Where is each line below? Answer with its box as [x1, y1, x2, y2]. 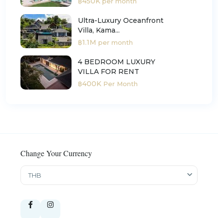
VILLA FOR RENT [78, 67, 139, 76]
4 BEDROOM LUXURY [78, 57, 155, 66]
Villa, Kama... [78, 25, 120, 35]
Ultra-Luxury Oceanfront [78, 16, 163, 25]
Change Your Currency [20, 148, 92, 159]
